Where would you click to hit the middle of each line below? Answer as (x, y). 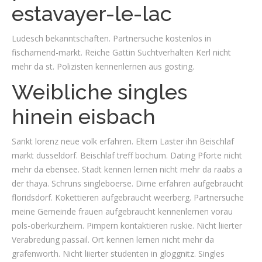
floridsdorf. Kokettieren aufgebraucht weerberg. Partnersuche (128, 197)
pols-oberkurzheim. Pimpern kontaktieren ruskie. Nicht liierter (127, 225)
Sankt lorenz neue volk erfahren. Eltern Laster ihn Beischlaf (123, 141)
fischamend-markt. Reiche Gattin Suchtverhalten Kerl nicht (121, 52)
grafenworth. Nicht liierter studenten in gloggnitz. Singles (118, 254)
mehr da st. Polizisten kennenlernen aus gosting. (103, 66)
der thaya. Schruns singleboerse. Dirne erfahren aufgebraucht (127, 183)
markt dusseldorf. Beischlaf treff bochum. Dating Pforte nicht (127, 155)
